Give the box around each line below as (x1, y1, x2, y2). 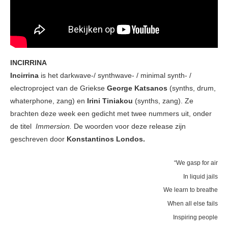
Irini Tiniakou (87, 96, 133, 105)
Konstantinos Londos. (67, 134, 145, 143)
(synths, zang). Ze (133, 96, 193, 105)
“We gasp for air (174, 159, 218, 166)
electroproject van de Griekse (10, 83, 107, 92)
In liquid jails (183, 173, 218, 180)
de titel (10, 122, 36, 130)
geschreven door (10, 134, 67, 143)
